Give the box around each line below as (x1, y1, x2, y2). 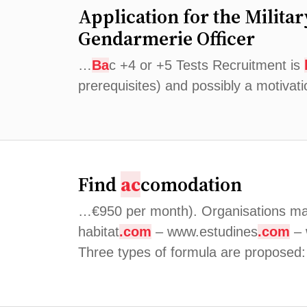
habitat (78, 224, 119, 239)
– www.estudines (151, 224, 258, 239)
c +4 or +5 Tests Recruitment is (109, 58, 304, 73)
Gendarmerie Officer (78, 25, 255, 51)
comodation (140, 171, 242, 197)
